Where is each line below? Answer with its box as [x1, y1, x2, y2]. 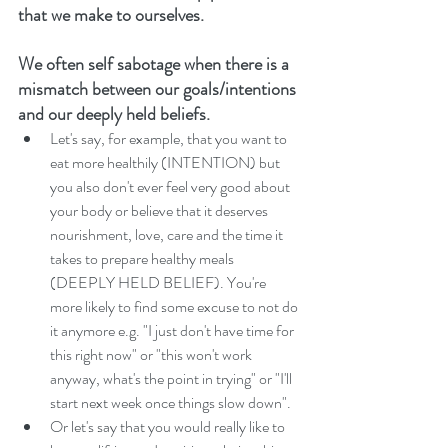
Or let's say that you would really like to [50, 415, 288, 438]
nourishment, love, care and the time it [50, 223, 286, 246]
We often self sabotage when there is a [18, 51, 293, 77]
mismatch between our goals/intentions [18, 76, 300, 102]
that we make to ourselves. [18, 2, 208, 28]
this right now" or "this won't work [50, 343, 255, 366]
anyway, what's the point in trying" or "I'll [50, 367, 295, 390]
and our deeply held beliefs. [18, 101, 214, 127]
